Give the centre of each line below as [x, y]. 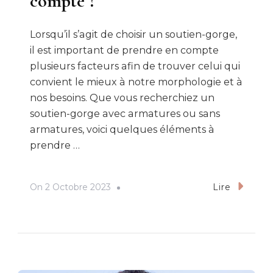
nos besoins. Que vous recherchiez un [122, 98]
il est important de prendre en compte [124, 51]
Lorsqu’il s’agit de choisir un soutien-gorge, [133, 35]
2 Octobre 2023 [78, 187]
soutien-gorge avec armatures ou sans [125, 114]
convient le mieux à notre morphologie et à [136, 82]
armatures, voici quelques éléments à [122, 130]
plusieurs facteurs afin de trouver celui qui [135, 66]
